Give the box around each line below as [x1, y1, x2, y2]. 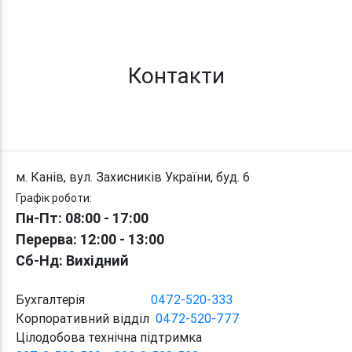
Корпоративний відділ [16, 310, 156, 326]
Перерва [16, 230, 73, 248]
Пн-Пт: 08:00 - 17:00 [16, 209, 148, 227]
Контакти [127, 62, 225, 89]
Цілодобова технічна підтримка [16, 329, 202, 345]
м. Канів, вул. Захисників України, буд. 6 [16, 169, 250, 185]
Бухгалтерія [16, 291, 151, 307]
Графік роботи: [16, 191, 92, 205]
